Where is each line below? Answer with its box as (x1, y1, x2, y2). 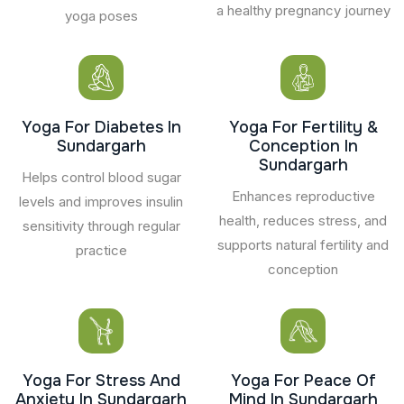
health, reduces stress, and (219, 211, 387, 229)
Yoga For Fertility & (228, 116, 378, 137)
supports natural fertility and (217, 235, 389, 253)
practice (75, 241, 127, 259)
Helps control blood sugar (21, 168, 181, 186)
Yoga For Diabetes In (21, 116, 181, 137)
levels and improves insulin (19, 192, 183, 210)
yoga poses (64, 6, 138, 24)
